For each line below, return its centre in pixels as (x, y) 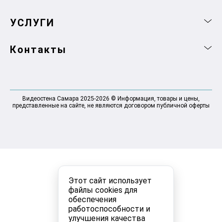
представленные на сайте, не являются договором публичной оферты (111, 106)
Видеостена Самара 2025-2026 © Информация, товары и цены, (111, 99)
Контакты (38, 50)
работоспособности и (109, 209)
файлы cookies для (103, 190)
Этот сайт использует (110, 181)
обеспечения (92, 199)
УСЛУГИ (32, 23)
